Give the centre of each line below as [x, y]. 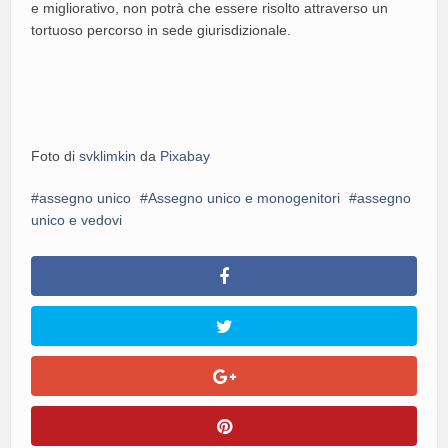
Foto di [55, 155]
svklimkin [108, 155]
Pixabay [185, 155]
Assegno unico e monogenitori [244, 197]
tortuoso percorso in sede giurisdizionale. [161, 29]
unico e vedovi [77, 219]
